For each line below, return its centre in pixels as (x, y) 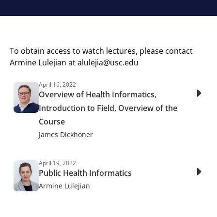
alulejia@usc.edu (108, 62)
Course (52, 122)
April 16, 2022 (58, 85)
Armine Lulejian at (44, 62)
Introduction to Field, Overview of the (108, 108)
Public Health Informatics (85, 173)
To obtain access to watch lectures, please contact (101, 51)
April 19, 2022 (58, 163)
